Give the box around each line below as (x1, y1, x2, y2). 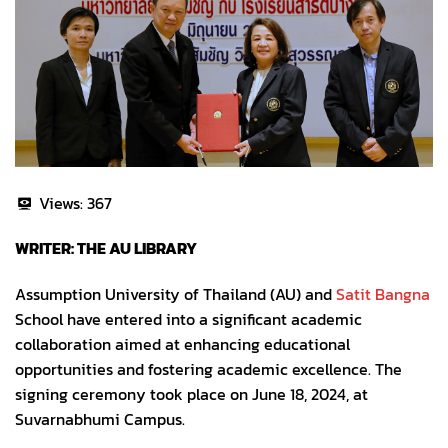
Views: (39, 191, 83, 216)
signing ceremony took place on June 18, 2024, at (15, 382, 368, 407)
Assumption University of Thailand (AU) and (15, 282, 336, 307)
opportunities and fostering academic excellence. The (15, 357, 402, 382)
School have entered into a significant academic (15, 307, 362, 332)
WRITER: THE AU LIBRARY (15, 236, 197, 261)
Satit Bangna (336, 282, 430, 307)
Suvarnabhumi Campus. (15, 407, 185, 432)
